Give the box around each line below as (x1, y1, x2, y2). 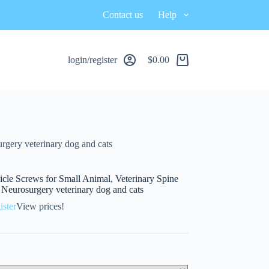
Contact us (103, 10, 144, 20)
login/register (68, 55, 118, 65)
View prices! (16, 201, 65, 211)
